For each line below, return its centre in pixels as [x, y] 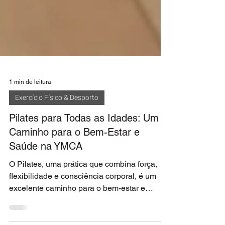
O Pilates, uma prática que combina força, [83, 196]
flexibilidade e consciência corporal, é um [83, 208]
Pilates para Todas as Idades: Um [84, 150]
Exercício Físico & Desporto [57, 130]
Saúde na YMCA [46, 178]
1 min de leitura [30, 114]
